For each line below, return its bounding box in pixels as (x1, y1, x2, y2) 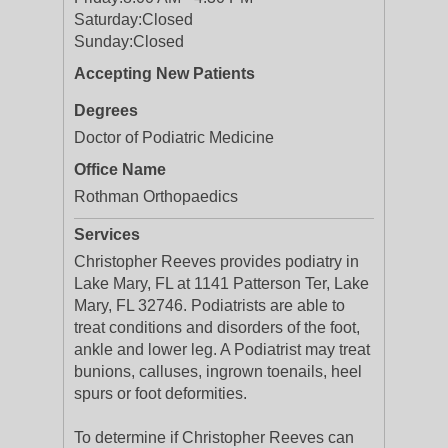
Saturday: (74, 11, 142, 28)
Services (74, 226, 140, 243)
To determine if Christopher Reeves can (74, 429, 354, 446)
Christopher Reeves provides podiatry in (74, 253, 359, 270)
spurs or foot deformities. (74, 385, 247, 402)
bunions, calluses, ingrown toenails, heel (74, 363, 362, 380)
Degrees (74, 102, 138, 119)
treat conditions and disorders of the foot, (74, 319, 360, 336)
